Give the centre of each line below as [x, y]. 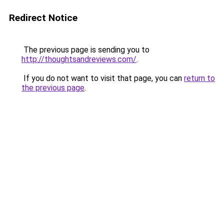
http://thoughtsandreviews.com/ [79, 59]
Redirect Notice [43, 18]
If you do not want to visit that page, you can [103, 78]
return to [199, 78]
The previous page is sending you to [85, 50]
